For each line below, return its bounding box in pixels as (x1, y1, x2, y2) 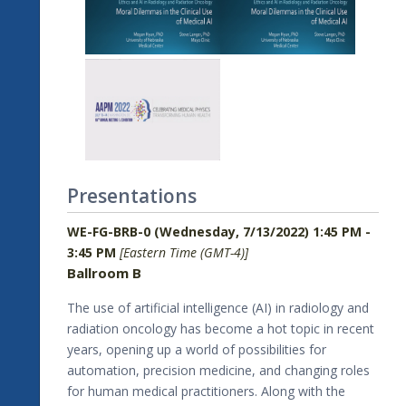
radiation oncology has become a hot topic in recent (67, 319, 374, 337)
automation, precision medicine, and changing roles (67, 361, 370, 379)
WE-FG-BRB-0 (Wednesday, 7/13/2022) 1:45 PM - (67, 222, 371, 240)
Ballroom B (67, 263, 141, 282)
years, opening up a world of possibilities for (67, 340, 326, 358)
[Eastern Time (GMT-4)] (120, 243, 248, 261)
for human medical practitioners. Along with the (67, 382, 345, 400)
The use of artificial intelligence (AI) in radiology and (67, 298, 369, 316)
